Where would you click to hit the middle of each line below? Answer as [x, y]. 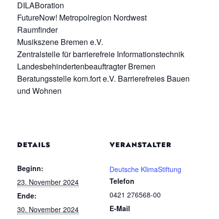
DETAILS [34, 145]
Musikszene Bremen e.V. [60, 42]
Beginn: [30, 168]
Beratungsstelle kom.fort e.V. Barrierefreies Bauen [103, 78]
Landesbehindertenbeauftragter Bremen [86, 66]
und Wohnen [39, 90]
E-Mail [120, 208]
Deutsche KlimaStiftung [145, 169]
